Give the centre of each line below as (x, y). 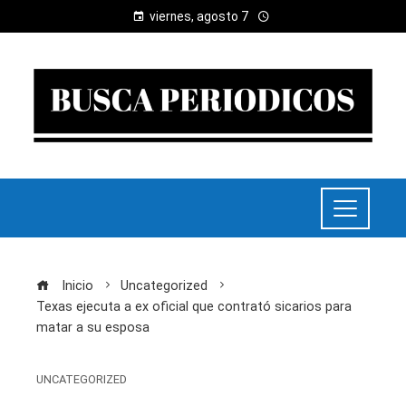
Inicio (76, 286)
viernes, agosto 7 (198, 16)
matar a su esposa (93, 328)
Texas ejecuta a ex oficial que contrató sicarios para (194, 307)
